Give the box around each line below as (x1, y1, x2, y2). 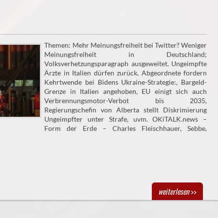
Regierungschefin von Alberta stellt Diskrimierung (44, 106, 207, 114)
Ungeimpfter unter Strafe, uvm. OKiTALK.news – (44, 115, 207, 124)
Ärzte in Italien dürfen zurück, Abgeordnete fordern (44, 69, 207, 77)
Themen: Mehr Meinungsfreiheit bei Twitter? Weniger (44, 41, 207, 50)
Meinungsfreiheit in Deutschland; (44, 50, 207, 59)
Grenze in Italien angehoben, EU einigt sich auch (44, 87, 207, 96)
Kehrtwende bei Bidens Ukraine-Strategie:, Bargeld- (44, 78, 207, 87)
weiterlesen (158, 186, 189, 197)
